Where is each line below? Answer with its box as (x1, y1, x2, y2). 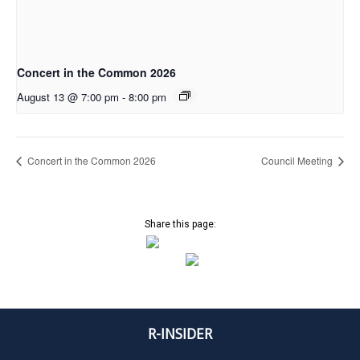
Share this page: (144, 219, 216, 231)
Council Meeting (261, 153, 335, 168)
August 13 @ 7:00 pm (17, 89, 119, 105)
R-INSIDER (148, 324, 212, 344)
